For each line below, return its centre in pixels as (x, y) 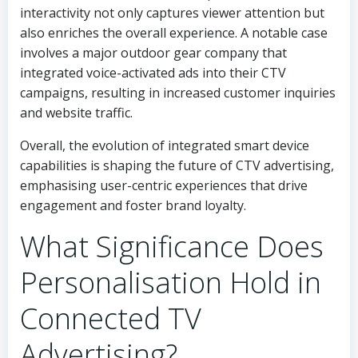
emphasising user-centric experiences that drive (164, 185)
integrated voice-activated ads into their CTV (153, 73)
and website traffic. (76, 113)
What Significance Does (172, 247)
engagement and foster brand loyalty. (133, 205)
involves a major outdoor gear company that (153, 53)
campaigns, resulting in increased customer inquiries (178, 93)
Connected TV (111, 318)
